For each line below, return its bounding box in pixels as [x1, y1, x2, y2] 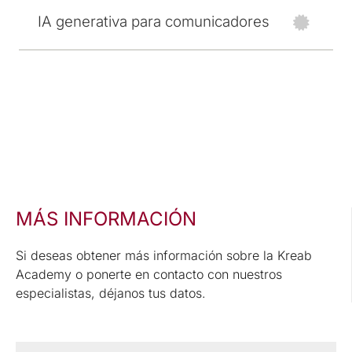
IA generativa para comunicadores [38, 13, 269, 31]
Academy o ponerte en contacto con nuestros [16, 266, 282, 282]
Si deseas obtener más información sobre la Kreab [16, 247, 312, 263]
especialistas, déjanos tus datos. [16, 285, 206, 301]
